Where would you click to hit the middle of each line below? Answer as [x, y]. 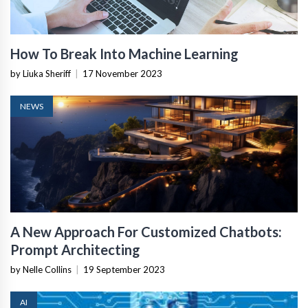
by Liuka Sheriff [41, 73]
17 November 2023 [122, 73]
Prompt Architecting [75, 249]
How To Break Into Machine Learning [124, 53]
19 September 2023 [124, 269]
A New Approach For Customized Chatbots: [146, 231]
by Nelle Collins [41, 269]
